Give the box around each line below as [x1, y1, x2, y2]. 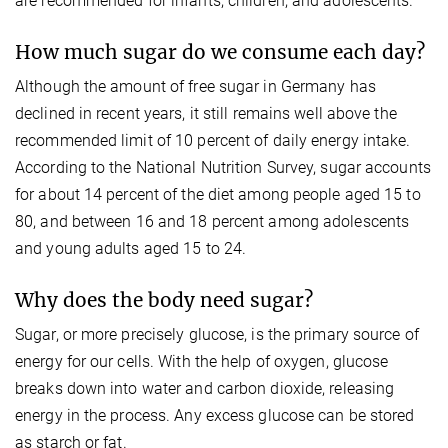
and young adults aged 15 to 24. [15, 239, 247, 259]
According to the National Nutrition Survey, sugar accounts [15, 158, 431, 178]
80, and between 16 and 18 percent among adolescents [15, 212, 410, 232]
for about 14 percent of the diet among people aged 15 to [15, 185, 421, 205]
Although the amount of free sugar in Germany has [15, 77, 376, 97]
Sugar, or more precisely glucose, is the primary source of [15, 325, 419, 345]
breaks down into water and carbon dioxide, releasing [15, 379, 395, 399]
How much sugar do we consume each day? [15, 40, 425, 65]
